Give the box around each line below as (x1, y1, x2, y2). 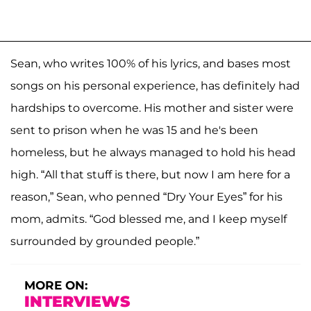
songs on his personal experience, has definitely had (10, 78, 300, 92)
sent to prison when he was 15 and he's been (10, 123, 258, 137)
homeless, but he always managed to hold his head (10, 145, 296, 159)
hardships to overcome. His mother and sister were (10, 101, 294, 115)
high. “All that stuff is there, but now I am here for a (10, 167, 290, 181)
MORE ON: (24, 278, 87, 292)
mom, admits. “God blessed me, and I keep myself (10, 212, 287, 226)
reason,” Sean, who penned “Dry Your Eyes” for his (10, 190, 283, 203)
